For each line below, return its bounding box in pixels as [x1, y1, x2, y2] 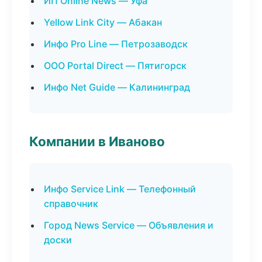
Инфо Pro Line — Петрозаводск [44, 38, 188, 50]
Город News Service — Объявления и [44, 219, 213, 231]
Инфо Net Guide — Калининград [44, 81, 190, 93]
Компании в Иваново [29, 133, 165, 149]
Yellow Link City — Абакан [44, 16, 162, 28]
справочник [44, 198, 98, 209]
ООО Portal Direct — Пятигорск [44, 60, 187, 71]
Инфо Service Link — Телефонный [44, 183, 196, 195]
